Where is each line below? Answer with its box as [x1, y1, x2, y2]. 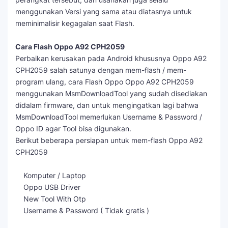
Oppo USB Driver [15, 183, 80, 191]
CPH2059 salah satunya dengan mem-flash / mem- [15, 66, 186, 74]
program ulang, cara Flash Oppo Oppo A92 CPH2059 [15, 77, 194, 86]
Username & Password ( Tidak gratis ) [15, 206, 149, 215]
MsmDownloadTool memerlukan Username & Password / [15, 112, 202, 121]
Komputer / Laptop [15, 171, 86, 180]
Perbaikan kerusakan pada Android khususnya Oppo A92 [15, 54, 207, 63]
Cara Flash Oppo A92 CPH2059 [15, 42, 125, 51]
